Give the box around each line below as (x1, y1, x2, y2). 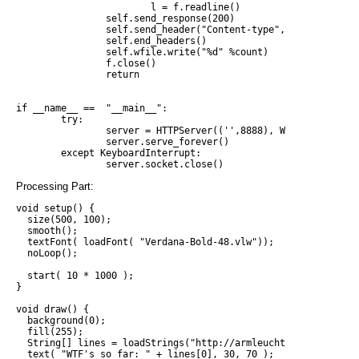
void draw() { (16, 304, 89, 316)
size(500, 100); (16, 214, 111, 226)
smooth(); (16, 225, 78, 237)
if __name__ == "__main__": (16, 103, 167, 115)
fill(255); (16, 326, 83, 338)
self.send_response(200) (16, 13, 235, 25)
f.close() (16, 58, 156, 70)
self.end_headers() (16, 35, 207, 47)
